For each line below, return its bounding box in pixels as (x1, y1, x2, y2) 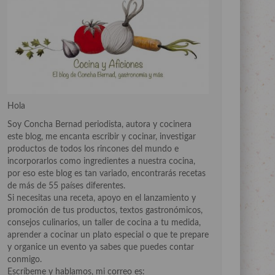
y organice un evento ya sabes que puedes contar (7, 243, 194, 252)
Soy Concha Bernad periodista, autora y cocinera (7, 120, 192, 130)
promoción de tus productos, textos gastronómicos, (7, 206, 203, 215)
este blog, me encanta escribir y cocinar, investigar (7, 133, 196, 142)
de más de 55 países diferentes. (7, 182, 125, 191)
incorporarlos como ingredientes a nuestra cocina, (7, 157, 195, 166)
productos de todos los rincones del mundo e (7, 145, 179, 154)
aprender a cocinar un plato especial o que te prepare (7, 231, 209, 240)
